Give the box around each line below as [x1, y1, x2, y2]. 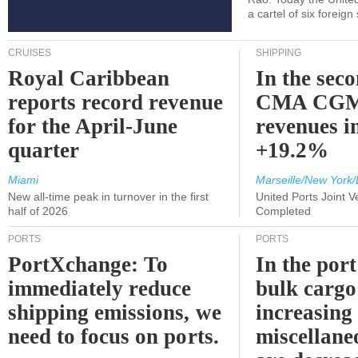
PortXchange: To [8, 253, 169, 276]
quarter [8, 138, 80, 162]
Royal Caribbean [8, 66, 170, 90]
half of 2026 [8, 205, 68, 217]
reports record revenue [8, 90, 223, 114]
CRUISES [8, 47, 51, 58]
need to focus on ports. [8, 324, 219, 348]
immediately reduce [8, 276, 192, 300]
